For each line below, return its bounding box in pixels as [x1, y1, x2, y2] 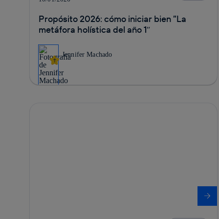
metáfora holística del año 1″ [39, 23, 151, 35]
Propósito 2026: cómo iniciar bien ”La [39, 13, 186, 24]
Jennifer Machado [62, 50, 112, 58]
